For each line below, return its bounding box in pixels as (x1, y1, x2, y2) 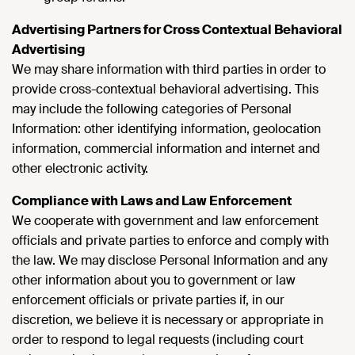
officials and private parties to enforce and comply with (12, 232, 329, 249)
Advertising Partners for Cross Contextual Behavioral (12, 21, 342, 38)
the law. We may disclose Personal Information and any (12, 252, 327, 269)
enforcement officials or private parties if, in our (12, 292, 284, 308)
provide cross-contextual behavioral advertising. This (12, 81, 319, 97)
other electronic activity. (12, 160, 148, 177)
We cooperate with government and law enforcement (12, 212, 319, 229)
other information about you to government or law (12, 272, 296, 288)
